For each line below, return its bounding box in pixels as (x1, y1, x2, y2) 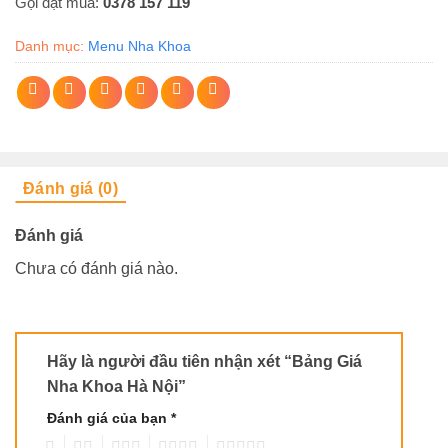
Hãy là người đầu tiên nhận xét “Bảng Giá (47, 352, 362, 370)
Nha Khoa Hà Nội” (47, 377, 190, 395)
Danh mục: (15, 37, 88, 54)
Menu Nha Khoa (88, 37, 191, 54)
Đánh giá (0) (23, 179, 118, 197)
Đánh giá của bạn (47, 409, 171, 426)
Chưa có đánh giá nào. (15, 259, 178, 277)
